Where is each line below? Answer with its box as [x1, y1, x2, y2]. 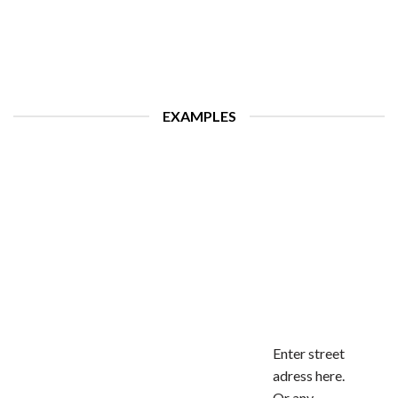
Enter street [272, 345, 345, 362]
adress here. [272, 367, 345, 384]
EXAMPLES [162, 107, 236, 124]
